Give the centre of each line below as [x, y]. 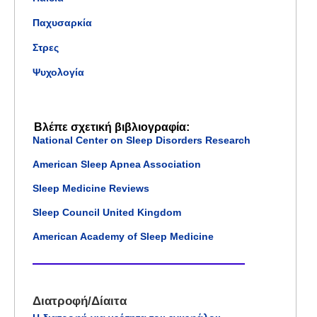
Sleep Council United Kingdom [107, 213]
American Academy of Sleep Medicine [123, 237]
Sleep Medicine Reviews [91, 189]
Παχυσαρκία [62, 23]
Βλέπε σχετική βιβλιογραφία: [112, 127]
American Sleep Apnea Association [117, 165]
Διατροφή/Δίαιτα [80, 301]
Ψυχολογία [58, 73]
